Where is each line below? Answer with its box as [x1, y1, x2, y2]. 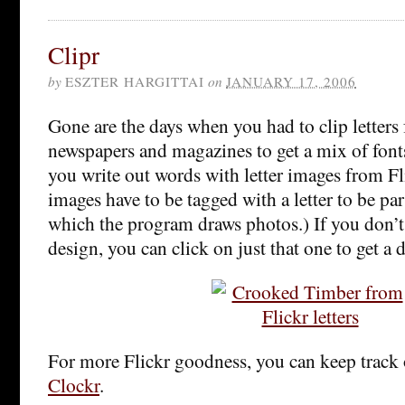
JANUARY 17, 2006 [226, 71, 356, 90]
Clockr [48, 371, 99, 398]
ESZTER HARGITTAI [65, 71, 204, 90]
